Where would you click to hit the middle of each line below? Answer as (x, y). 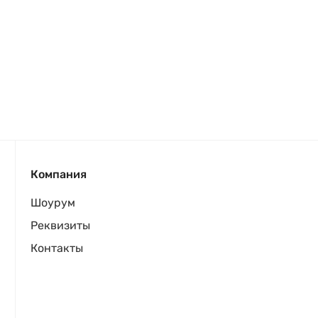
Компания (59, 174)
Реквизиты (60, 225)
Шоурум (53, 203)
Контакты (57, 248)
